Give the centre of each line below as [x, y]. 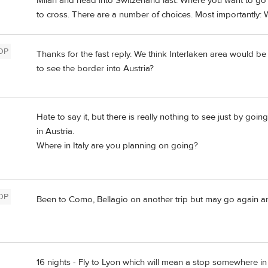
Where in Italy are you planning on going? [117, 145]
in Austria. [55, 131]
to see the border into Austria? [95, 68]
